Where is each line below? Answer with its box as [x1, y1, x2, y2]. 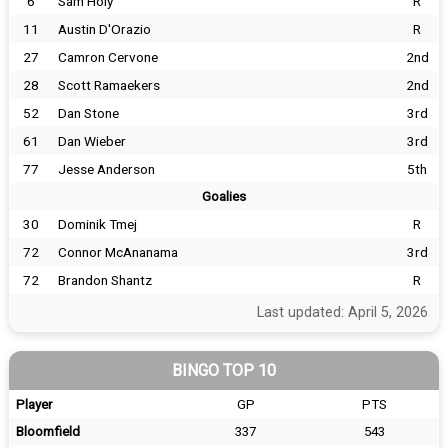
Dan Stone [58, 105, 119, 121]
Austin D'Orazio [58, 21, 151, 37]
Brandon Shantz [58, 272, 152, 288]
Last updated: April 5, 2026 [257, 304, 428, 321]
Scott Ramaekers [58, 77, 160, 93]
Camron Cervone [58, 49, 158, 65]
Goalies [202, 189, 246, 204]
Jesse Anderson [58, 161, 155, 177]
